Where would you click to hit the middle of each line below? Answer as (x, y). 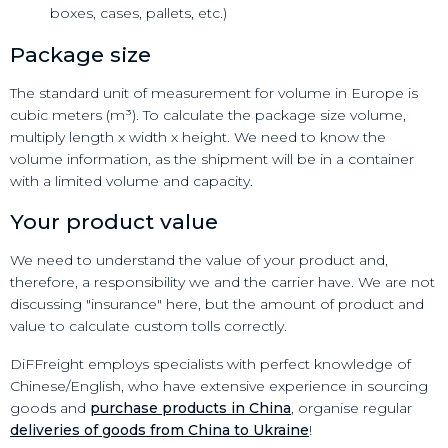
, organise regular (351, 408)
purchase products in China (190, 408)
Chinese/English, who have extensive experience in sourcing (219, 386)
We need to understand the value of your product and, (199, 260)
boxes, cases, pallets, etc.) (138, 13)
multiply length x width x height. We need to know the (198, 136)
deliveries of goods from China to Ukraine (159, 430)
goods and (50, 408)
